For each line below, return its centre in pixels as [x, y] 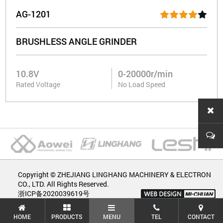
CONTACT [201, 216]
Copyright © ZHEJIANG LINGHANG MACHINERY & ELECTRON [115, 175]
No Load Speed [142, 85]
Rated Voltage [38, 85]
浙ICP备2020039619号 [54, 194]
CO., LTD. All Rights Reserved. [64, 184]
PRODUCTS [67, 216]
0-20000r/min [145, 74]
